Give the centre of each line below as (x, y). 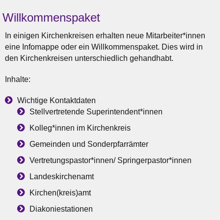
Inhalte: (18, 80)
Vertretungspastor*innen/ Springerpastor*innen (110, 161)
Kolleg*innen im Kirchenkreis (80, 128)
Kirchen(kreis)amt (60, 193)
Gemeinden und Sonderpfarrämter (89, 144)
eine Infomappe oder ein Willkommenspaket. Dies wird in (104, 47)
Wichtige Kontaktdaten (56, 101)
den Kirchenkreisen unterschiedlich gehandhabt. (89, 58)
